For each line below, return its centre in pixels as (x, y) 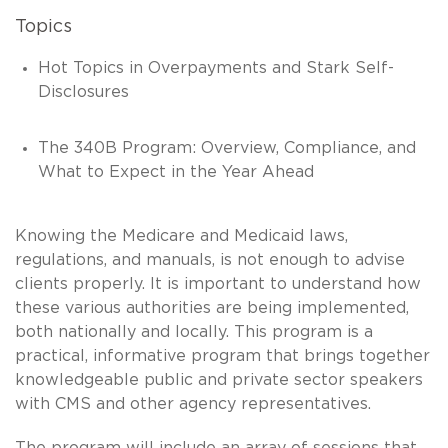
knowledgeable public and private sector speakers (219, 379)
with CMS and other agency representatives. (193, 403)
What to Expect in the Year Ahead (175, 171)
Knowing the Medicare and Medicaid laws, (181, 235)
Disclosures (83, 91)
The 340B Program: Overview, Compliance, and (226, 147)
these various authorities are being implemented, (212, 307)
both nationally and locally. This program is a (194, 331)
